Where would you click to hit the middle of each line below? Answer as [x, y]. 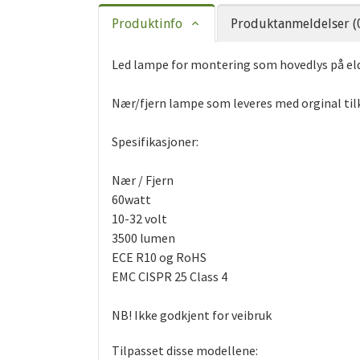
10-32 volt [139, 219]
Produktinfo [147, 24]
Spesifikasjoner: [155, 142]
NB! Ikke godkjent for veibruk [192, 315]
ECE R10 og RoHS [159, 258]
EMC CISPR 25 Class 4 [170, 277]
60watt [131, 200]
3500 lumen [143, 238]
